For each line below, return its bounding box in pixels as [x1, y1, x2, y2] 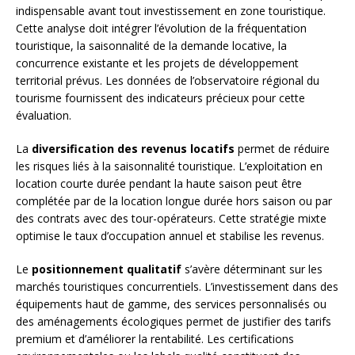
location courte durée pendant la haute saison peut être [16, 176, 302, 192]
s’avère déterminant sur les [181, 261, 323, 277]
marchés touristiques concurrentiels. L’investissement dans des [16, 279, 338, 295]
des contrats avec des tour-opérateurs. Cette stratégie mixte [16, 211, 326, 227]
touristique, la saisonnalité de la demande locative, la [16, 38, 287, 54]
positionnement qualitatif [32, 261, 181, 277]
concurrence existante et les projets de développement [16, 55, 299, 71]
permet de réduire [235, 141, 330, 157]
